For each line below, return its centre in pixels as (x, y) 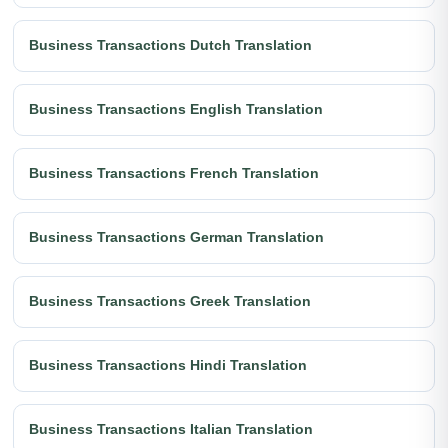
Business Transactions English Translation (176, 109)
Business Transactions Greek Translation (170, 301)
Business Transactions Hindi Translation (168, 365)
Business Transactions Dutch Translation (170, 45)
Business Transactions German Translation (176, 237)
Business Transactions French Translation (174, 173)
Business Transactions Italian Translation (171, 429)
